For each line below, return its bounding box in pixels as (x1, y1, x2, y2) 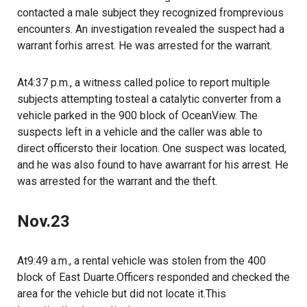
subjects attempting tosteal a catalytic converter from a (17, 93, 281, 106)
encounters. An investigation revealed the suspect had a (17, 23, 284, 36)
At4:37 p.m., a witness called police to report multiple (17, 76, 270, 89)
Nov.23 (17, 212, 70, 231)
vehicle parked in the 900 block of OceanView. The (17, 109, 258, 122)
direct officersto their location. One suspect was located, (17, 142, 286, 155)
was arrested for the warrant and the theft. (17, 175, 217, 188)
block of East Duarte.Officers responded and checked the (17, 271, 290, 284)
